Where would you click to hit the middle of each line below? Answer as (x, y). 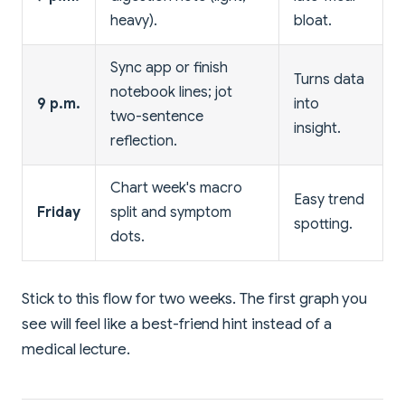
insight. (317, 128)
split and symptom (171, 212)
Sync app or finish (169, 67)
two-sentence (157, 116)
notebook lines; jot (171, 92)
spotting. (323, 224)
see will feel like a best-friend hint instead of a (177, 324)
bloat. (313, 20)
